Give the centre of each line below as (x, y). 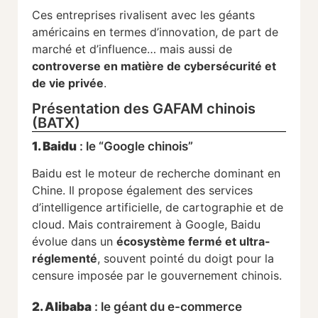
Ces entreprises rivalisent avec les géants (143, 15)
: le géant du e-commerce (167, 307)
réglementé (65, 259)
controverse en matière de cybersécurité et (154, 66)
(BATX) (56, 123)
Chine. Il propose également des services (142, 191)
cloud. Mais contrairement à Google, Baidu (146, 225)
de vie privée (68, 83)
